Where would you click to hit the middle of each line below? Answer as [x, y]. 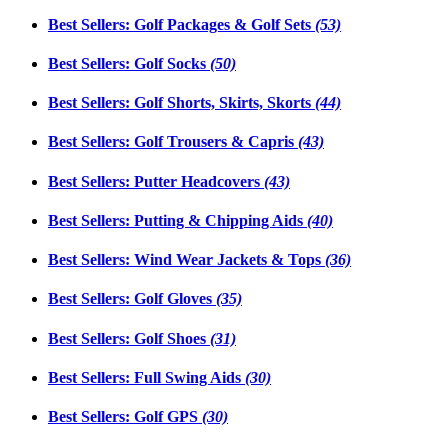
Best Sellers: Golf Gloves [132, 299]
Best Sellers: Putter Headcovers [156, 181]
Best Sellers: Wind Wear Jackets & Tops [186, 260]
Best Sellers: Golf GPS [125, 417]
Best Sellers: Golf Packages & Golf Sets [181, 24]
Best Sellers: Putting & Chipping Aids [177, 220]
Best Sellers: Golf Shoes [129, 338]
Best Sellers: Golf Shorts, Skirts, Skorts [181, 103]
